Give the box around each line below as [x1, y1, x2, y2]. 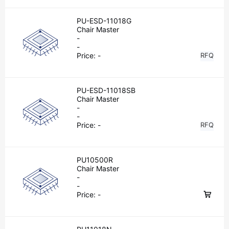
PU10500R [77, 155, 113, 164]
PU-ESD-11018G [77, 16, 131, 25]
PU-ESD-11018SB [77, 86, 135, 95]
